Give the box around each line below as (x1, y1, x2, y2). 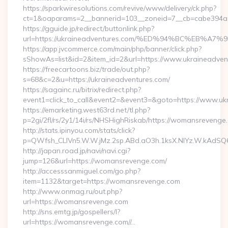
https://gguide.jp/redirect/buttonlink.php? (23, 24, 154, 33)
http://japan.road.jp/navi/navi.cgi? (23, 146, 130, 155)
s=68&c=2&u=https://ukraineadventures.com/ (23, 75, 170, 84)
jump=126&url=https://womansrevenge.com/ (23, 156, 167, 165)
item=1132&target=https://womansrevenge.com (23, 177, 180, 186)
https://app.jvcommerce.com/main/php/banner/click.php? (23, 44, 202, 53)
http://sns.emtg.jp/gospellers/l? (23, 207, 120, 216)
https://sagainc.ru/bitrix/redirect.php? (23, 85, 141, 94)
